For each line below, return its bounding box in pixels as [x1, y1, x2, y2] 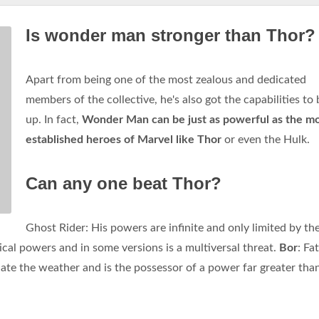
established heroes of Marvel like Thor [26, 134, 221, 145]
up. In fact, [26, 114, 82, 125]
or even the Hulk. [221, 134, 310, 145]
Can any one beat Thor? [26, 174, 221, 193]
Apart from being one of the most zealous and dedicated [26, 74, 306, 85]
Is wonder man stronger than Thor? [26, 26, 315, 45]
